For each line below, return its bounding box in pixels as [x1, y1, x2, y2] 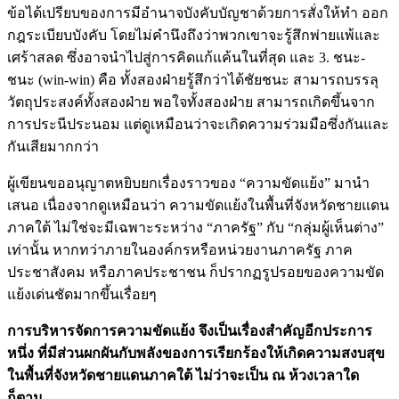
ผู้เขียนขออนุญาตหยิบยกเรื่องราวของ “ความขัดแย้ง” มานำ [7, 175, 370, 191]
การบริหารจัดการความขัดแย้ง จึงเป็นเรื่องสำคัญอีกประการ [7, 322, 372, 338]
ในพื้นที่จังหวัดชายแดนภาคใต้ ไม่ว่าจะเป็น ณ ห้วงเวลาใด [7, 367, 359, 383]
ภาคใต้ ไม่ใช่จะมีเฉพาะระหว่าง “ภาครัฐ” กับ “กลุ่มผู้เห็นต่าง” [7, 219, 384, 235]
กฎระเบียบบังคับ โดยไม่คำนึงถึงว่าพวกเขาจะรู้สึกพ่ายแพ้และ [7, 27, 380, 43]
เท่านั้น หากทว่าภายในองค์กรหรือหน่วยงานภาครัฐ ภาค [7, 241, 353, 257]
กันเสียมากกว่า [7, 138, 99, 154]
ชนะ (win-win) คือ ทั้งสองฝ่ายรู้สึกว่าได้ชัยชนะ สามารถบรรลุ [7, 71, 379, 87]
